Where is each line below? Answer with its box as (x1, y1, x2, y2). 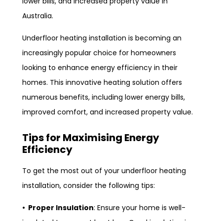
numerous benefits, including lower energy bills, (22, 92, 185, 102)
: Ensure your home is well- (94, 202, 185, 213)
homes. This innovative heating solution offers (22, 77, 182, 87)
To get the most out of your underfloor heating (22, 165, 186, 176)
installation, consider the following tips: (22, 180, 155, 190)
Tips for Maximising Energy (22, 130, 159, 145)
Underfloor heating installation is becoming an (22, 33, 182, 43)
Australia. (22, 10, 53, 21)
